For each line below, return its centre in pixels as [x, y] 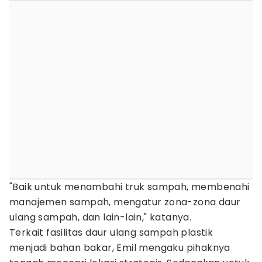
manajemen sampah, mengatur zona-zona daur [125, 202]
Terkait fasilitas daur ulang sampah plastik [111, 232]
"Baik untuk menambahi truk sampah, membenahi [130, 187]
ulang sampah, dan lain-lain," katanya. [101, 217]
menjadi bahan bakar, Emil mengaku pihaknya [120, 248]
